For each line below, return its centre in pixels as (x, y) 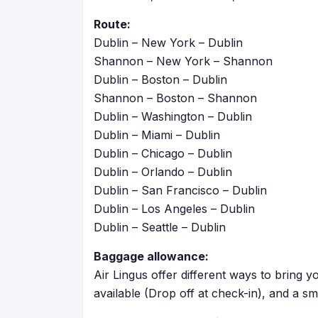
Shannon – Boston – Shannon (175, 98)
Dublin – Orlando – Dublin (163, 172)
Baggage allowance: (151, 256)
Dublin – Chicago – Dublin (163, 153)
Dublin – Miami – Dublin (157, 135)
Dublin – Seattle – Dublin (160, 227)
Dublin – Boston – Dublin (160, 79)
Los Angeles (174, 209)
